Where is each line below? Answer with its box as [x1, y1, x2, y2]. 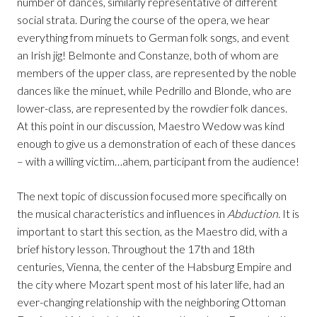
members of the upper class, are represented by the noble [17, 66, 296, 80]
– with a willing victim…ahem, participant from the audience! [17, 154, 299, 168]
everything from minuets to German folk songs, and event [17, 30, 289, 45]
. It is [278, 207, 299, 221]
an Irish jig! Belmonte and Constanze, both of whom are [17, 48, 279, 62]
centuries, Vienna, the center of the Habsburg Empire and [17, 260, 292, 274]
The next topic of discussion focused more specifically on [17, 189, 287, 203]
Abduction [227, 207, 278, 221]
